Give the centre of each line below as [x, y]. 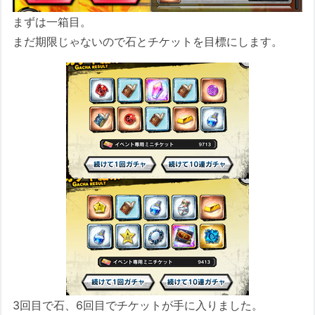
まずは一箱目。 [52, 21]
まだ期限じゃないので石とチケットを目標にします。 [148, 41]
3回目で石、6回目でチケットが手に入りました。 [138, 305]
